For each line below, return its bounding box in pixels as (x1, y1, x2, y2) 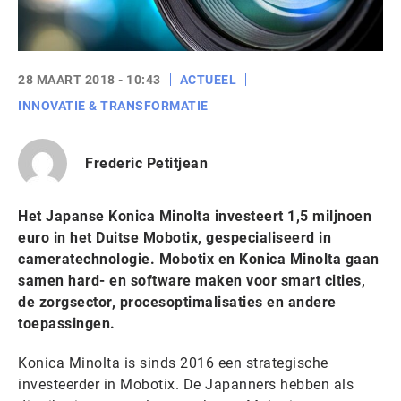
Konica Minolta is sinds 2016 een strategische (18, 354, 328, 372)
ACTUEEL (179, 73, 236, 88)
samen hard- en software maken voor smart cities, (18, 272, 365, 290)
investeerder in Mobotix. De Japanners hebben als (18, 376, 354, 394)
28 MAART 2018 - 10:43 (18, 73, 161, 88)
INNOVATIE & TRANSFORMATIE (18, 98, 209, 114)
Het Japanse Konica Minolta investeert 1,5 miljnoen (18, 208, 371, 226)
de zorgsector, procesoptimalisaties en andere (18, 294, 337, 311)
